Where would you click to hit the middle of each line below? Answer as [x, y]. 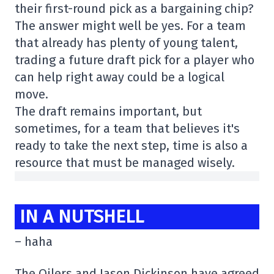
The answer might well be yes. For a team [130, 26]
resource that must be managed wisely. [125, 163]
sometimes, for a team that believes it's [127, 128]
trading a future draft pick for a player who [135, 60]
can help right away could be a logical [120, 77]
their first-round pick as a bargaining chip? [134, 9]
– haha [34, 242]
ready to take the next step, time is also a [131, 146]
